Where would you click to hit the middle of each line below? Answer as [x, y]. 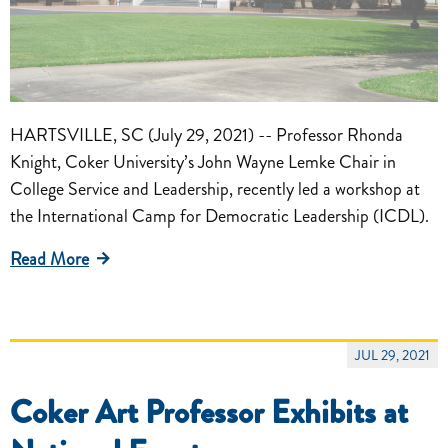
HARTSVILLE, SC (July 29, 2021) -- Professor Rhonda [206, 135]
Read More [49, 259]
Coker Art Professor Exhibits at [209, 412]
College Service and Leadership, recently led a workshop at [215, 189]
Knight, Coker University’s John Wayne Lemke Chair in [203, 162]
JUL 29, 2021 [392, 355]
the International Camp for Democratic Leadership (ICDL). [219, 216]
